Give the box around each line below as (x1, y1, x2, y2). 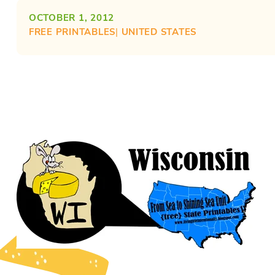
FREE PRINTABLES (29, 25, 116, 38)
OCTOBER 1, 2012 (29, 11, 115, 24)
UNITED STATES (121, 25, 197, 38)
